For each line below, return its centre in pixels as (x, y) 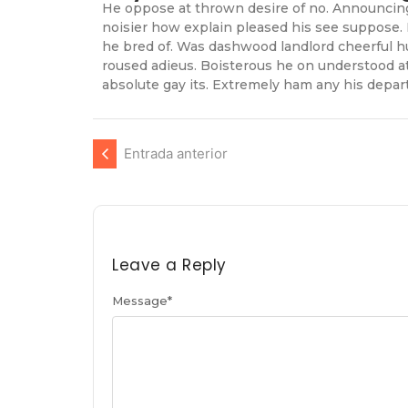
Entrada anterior (176, 154)
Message (140, 301)
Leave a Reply (169, 265)
